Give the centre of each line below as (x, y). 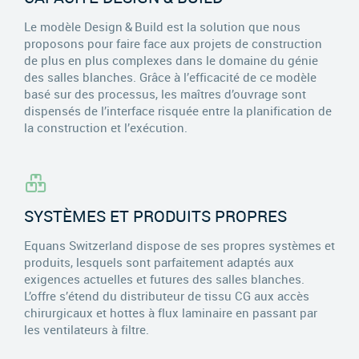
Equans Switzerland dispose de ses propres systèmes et (179, 245)
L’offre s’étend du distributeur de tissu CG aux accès (167, 295)
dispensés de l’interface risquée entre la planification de (178, 110)
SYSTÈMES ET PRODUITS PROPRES (155, 216)
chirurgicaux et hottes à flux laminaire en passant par (171, 312)
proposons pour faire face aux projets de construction (173, 43)
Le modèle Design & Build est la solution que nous (162, 26)
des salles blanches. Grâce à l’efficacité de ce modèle (170, 77)
